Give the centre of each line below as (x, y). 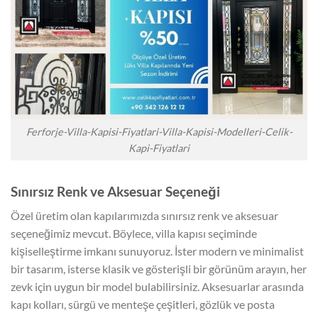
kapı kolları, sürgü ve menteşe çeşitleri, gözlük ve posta (143, 305)
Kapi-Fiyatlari (159, 148)
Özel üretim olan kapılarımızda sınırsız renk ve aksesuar (144, 216)
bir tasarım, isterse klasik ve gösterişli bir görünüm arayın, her (159, 269)
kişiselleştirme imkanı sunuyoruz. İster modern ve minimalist (157, 251)
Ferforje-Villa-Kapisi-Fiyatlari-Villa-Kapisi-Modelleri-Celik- (159, 131)
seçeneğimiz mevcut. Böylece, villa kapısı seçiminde (134, 234)
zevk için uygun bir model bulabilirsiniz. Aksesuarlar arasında (157, 287)
